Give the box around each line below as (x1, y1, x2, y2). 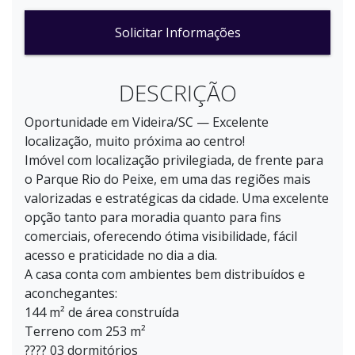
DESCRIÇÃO (118, 78, 237, 108)
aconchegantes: (25, 284, 117, 302)
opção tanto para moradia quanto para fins (25, 208, 281, 226)
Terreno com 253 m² (25, 323, 146, 340)
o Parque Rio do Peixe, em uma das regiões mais (25, 170, 311, 188)
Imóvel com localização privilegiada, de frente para (25, 151, 323, 169)
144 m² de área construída (25, 303, 179, 321)
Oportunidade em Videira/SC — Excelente (25, 113, 269, 131)
